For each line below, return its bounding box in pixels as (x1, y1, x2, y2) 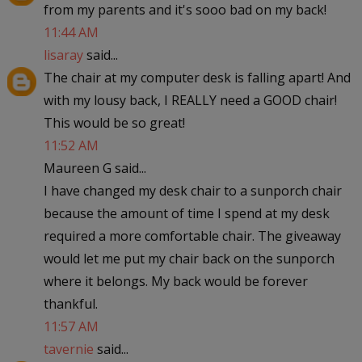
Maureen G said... (43, 158, 146, 177)
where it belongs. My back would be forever (43, 271, 308, 290)
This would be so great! (43, 113, 185, 132)
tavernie (43, 339, 94, 358)
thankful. (43, 294, 98, 313)
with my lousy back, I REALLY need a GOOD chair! (43, 90, 337, 109)
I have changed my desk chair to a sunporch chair (43, 181, 342, 200)
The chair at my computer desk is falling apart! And (43, 68, 351, 86)
